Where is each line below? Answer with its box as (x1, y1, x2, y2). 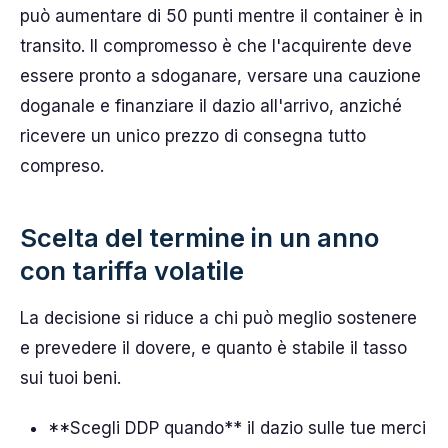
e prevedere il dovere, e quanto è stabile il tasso (20, 337, 407, 358)
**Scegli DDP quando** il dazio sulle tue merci (48, 417, 426, 438)
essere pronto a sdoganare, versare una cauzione (20, 65, 421, 86)
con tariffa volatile (20, 254, 244, 286)
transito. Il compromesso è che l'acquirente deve (20, 35, 412, 56)
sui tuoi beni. (20, 367, 121, 388)
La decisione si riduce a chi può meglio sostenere (20, 307, 417, 328)
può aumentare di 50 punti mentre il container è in (20, 5, 423, 26)
